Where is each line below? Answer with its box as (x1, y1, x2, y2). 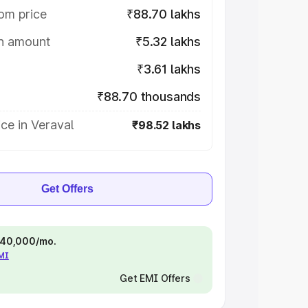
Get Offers (41, 183, 93, 195)
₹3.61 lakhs (136, 62, 201, 76)
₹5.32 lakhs (135, 34, 201, 49)
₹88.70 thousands (96, 89, 201, 104)
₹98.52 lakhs (132, 118, 201, 132)
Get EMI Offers (119, 272, 190, 284)
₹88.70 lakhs (126, 7, 201, 21)
